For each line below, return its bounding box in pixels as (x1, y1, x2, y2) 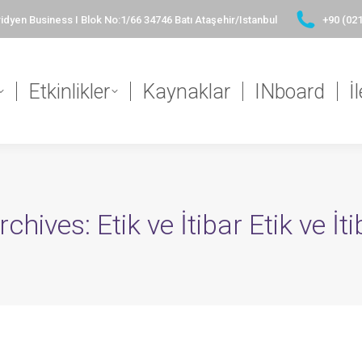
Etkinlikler (28, 79, 111, 103)
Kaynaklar (142, 79, 231, 103)
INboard (255, 79, 326, 103)
